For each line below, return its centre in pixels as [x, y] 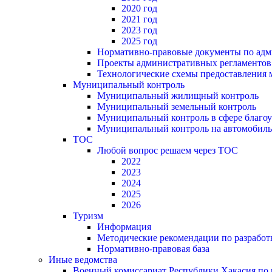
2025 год [139, 41]
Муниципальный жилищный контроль [178, 96]
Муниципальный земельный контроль [177, 107]
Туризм [88, 216]
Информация [124, 227]
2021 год [139, 19]
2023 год [139, 30]
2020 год [139, 8]
